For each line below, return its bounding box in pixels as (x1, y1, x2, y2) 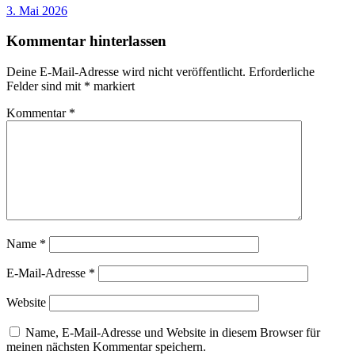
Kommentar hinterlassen (6, 32, 166, 50)
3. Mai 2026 (6, 3, 67, 17)
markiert (90, 78, 135, 93)
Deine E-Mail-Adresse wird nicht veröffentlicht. (6, 64, 246, 78)
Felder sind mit (6, 78, 84, 93)
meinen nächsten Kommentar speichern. (6, 339, 206, 353)
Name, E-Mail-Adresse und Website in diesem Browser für (25, 325, 320, 339)
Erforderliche (249, 64, 315, 78)
